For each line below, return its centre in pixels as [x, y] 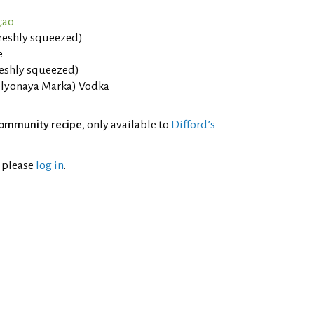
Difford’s [193, 125]
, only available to [127, 125]
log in [50, 165]
